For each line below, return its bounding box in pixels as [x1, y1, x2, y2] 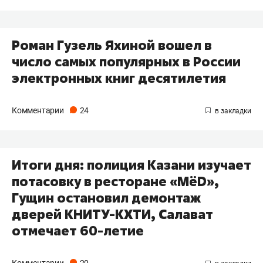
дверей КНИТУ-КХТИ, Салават [12, 205, 213, 224]
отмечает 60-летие [12, 222, 144, 240]
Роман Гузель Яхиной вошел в [12, 36, 212, 54]
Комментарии [12, 105, 66, 115]
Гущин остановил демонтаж [12, 189, 201, 207]
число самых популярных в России [12, 52, 241, 70]
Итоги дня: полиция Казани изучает [12, 156, 251, 174]
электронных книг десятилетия [12, 69, 226, 87]
